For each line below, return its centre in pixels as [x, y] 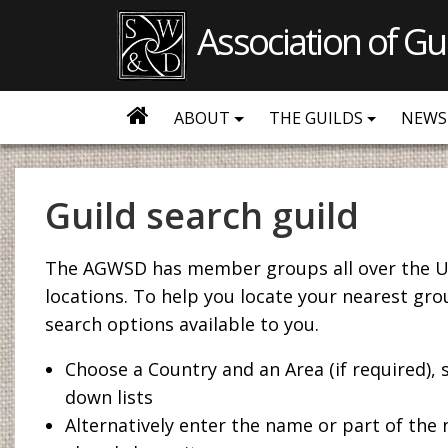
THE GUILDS [317, 117]
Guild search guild [202, 215]
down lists [109, 396]
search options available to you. [182, 324]
